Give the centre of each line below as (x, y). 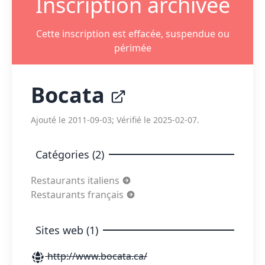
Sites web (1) (67, 230)
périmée (132, 48)
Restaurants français (78, 195)
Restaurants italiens (76, 180)
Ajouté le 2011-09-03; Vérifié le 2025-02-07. (115, 120)
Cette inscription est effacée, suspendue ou (132, 34)
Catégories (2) (70, 154)
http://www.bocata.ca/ (96, 256)
